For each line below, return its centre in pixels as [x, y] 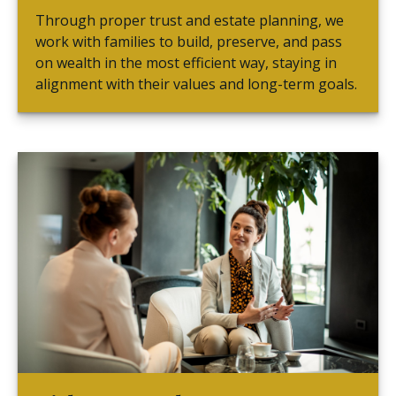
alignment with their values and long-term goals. [196, 84]
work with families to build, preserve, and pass [189, 42]
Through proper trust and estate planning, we [190, 21]
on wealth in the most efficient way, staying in [186, 63]
